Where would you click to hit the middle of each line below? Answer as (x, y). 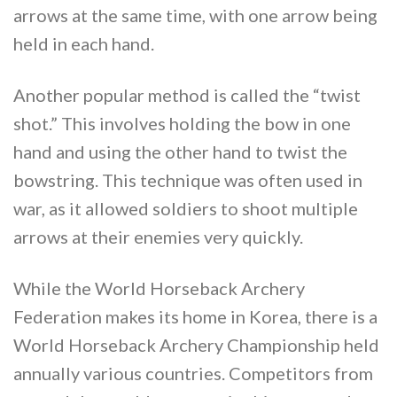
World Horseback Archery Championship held (196, 345)
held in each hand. (84, 44)
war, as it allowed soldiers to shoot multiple (186, 209)
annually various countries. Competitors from (193, 374)
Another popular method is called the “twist (187, 95)
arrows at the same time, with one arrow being (195, 16)
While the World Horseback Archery (159, 288)
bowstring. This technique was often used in (188, 180)
